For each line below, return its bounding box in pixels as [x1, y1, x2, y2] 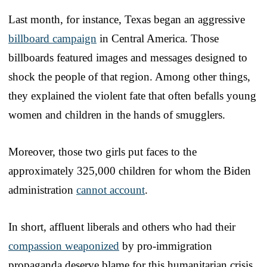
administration [8, 184, 76, 197]
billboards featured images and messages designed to [8, 51, 247, 64]
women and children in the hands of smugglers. [8, 108, 225, 122]
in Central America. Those [97, 32, 219, 45]
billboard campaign [8, 32, 97, 45]
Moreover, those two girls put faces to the [8, 145, 197, 159]
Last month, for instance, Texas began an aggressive [8, 13, 245, 26]
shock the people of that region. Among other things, [8, 70, 250, 83]
